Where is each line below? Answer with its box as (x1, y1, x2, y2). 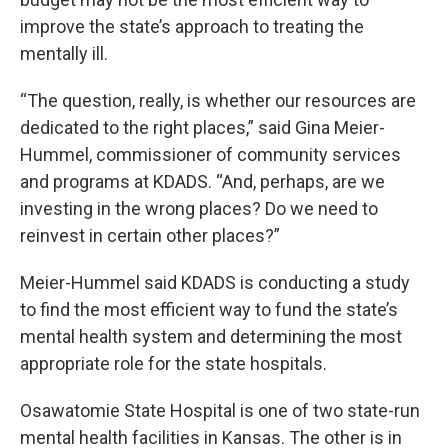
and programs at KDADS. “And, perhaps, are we (20, 171, 385, 193)
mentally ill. (20, 43, 108, 65)
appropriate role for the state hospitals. (20, 353, 327, 375)
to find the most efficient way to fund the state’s (20, 299, 398, 321)
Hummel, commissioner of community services (20, 144, 401, 166)
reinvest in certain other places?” (20, 225, 280, 247)
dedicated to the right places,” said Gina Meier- (20, 117, 385, 139)
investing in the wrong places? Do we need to (20, 198, 378, 220)
